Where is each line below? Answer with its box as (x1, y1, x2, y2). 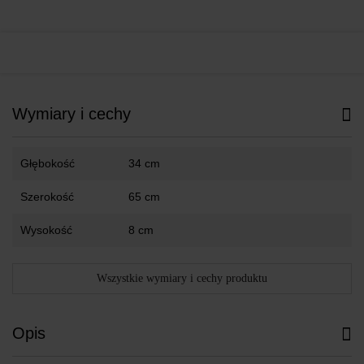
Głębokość (20, 156, 75, 170)
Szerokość (20, 189, 74, 203)
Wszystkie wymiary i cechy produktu (97, 271, 267, 284)
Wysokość (20, 223, 72, 236)
